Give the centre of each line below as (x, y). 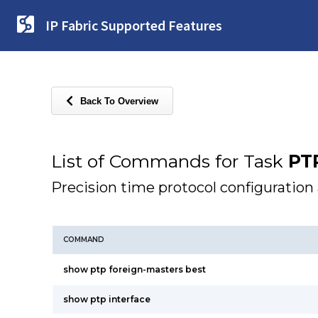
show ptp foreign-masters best (135, 269)
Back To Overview (119, 101)
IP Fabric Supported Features (134, 25)
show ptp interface (107, 299)
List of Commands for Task (170, 161)
